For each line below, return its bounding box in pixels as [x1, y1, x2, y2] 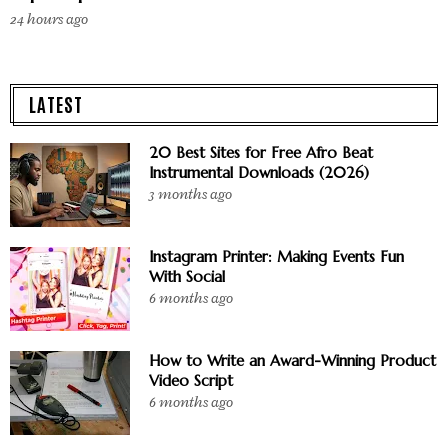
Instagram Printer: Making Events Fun [149, 246, 404, 266]
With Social [149, 266, 225, 286]
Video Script [149, 370, 233, 390]
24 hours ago [10, 9, 88, 29]
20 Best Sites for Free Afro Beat [149, 142, 373, 162]
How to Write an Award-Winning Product [149, 350, 436, 370]
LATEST [29, 90, 83, 116]
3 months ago [149, 184, 232, 204]
